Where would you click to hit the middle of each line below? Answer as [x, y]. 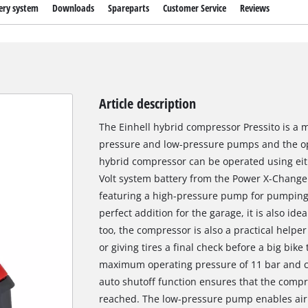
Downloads [73, 8]
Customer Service [195, 8]
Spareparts [128, 8]
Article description [147, 103]
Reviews [255, 8]
